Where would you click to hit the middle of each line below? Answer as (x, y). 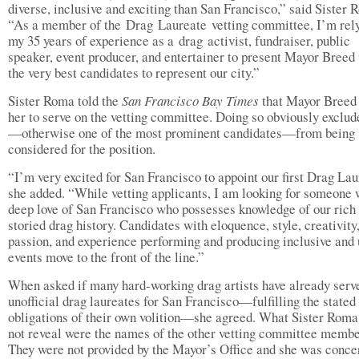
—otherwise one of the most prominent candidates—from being (182, 132)
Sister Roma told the (65, 100)
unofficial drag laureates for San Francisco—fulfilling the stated (182, 301)
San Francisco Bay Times (190, 100)
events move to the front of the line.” (106, 256)
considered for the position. (82, 148)
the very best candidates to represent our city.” (139, 72)
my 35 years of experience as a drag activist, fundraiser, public (179, 40)
